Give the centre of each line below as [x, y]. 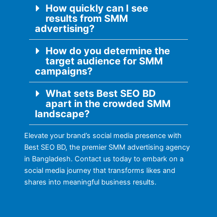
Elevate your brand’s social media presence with [103, 136]
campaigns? [64, 71]
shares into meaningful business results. [90, 182]
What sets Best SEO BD [101, 94]
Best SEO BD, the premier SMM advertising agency [107, 147]
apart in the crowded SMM [108, 104]
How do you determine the [108, 51]
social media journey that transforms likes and [100, 171]
